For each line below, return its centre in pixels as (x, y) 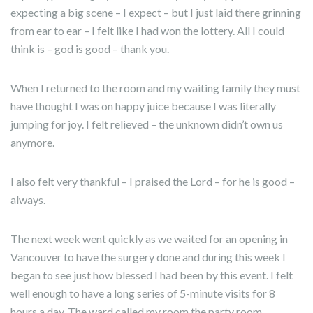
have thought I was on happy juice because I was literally (143, 106)
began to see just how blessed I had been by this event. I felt (152, 275)
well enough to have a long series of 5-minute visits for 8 (143, 293)
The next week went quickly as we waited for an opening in (149, 239)
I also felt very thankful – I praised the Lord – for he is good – (153, 181)
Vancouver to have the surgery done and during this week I (148, 257)
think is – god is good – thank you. (90, 49)
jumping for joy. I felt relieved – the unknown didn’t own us (147, 124)
